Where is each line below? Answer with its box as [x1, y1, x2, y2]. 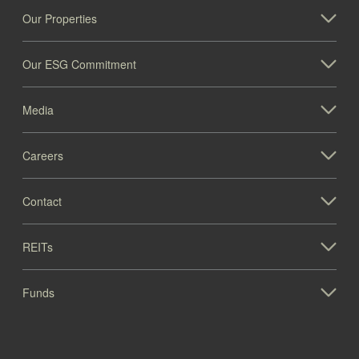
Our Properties [22, 10, 97, 26]
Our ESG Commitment [22, 55, 136, 72]
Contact [22, 192, 62, 209]
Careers [22, 147, 63, 163]
